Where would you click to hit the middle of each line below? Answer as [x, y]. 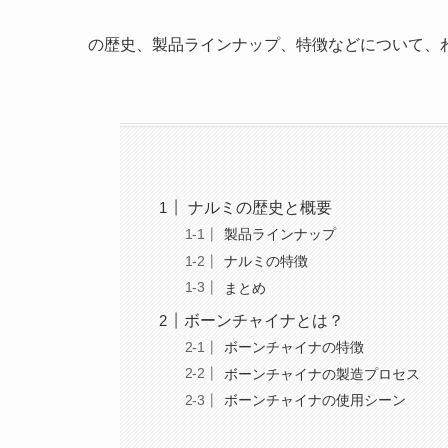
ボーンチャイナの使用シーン [313, 400]
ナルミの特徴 [264, 261]
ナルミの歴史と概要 [258, 207]
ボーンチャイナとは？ [264, 320]
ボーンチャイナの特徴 [292, 347]
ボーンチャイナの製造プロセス [320, 373]
